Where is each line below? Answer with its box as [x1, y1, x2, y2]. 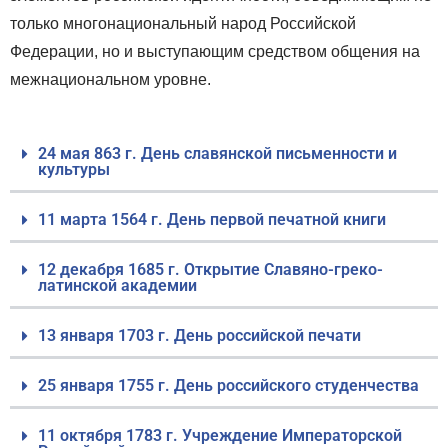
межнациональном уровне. [10, 70, 211, 88]
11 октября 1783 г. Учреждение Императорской [38, 425, 402, 445]
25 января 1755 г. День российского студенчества [38, 375, 419, 395]
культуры [38, 159, 110, 179]
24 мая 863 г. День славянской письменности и [38, 143, 397, 163]
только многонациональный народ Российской [10, 14, 356, 32]
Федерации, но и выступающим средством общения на [10, 42, 420, 60]
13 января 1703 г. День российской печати [38, 325, 361, 345]
